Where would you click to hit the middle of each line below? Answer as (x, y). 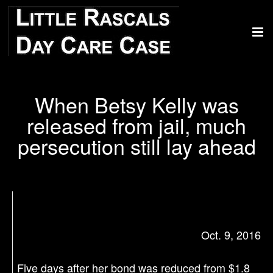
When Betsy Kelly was (136, 105)
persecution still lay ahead (136, 146)
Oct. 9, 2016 (231, 235)
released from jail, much (136, 125)
